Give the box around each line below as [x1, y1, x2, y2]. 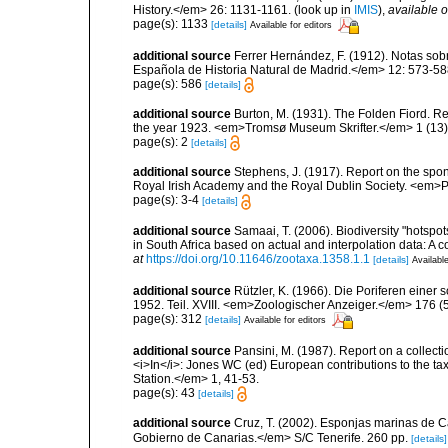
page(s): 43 [133, 385, 198, 400]
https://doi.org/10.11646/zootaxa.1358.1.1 [146, 252, 370, 267]
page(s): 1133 [133, 17, 211, 32]
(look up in [291, 2, 354, 17]
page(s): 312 [133, 312, 205, 327]
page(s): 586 [133, 76, 205, 91]
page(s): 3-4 [133, 193, 202, 208]
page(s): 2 [133, 135, 191, 150]
